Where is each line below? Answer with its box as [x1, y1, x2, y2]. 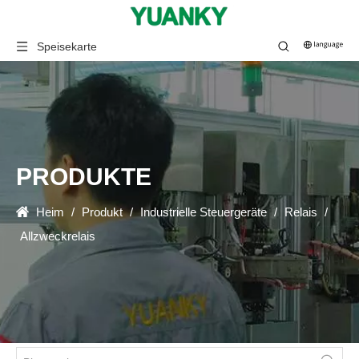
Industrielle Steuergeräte [140, 205, 267, 219]
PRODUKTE [16, 163, 151, 190]
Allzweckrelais [20, 229, 95, 243]
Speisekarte [37, 40, 97, 53]
